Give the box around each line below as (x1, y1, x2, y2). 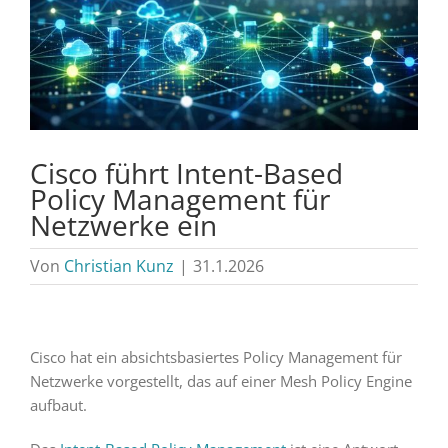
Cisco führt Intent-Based (30, 153, 343, 192)
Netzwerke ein (30, 205, 217, 244)
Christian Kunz (64, 254, 174, 277)
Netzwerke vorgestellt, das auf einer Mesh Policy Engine (29, 370, 412, 391)
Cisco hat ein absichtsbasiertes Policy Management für (29, 346, 402, 367)
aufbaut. (29, 394, 87, 415)
